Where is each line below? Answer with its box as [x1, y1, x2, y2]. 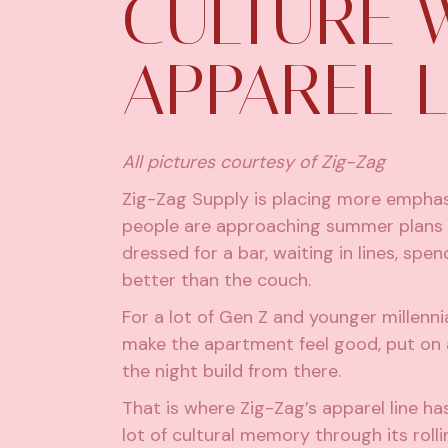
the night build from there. [122, 359, 341, 384]
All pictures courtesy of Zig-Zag [122, 150, 385, 175]
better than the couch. [122, 268, 311, 293]
